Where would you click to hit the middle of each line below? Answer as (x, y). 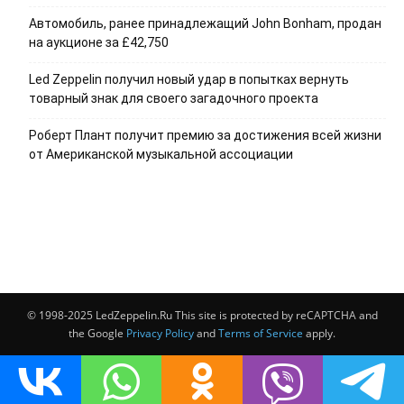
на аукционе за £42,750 (99, 42)
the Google (97, 333)
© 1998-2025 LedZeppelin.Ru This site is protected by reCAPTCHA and (202, 315)
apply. (319, 333)
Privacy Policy (160, 333)
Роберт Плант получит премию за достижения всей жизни (205, 135)
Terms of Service (261, 333)
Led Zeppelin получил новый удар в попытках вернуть (189, 79)
